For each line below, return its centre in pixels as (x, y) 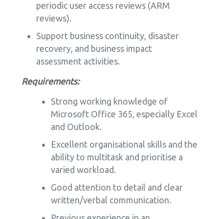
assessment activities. (78, 61)
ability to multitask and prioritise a (117, 157)
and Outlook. (76, 127)
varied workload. (83, 170)
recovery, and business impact (94, 48)
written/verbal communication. (111, 200)
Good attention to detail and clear (117, 187)
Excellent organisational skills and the (124, 144)
